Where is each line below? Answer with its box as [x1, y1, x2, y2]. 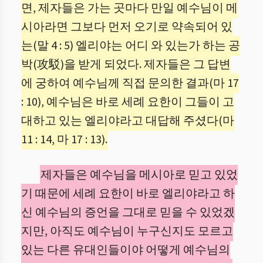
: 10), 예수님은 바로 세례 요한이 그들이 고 [21, 94, 234, 110]
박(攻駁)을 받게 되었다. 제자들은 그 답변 [21, 56, 231, 73]
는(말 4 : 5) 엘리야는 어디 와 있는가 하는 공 [21, 38, 240, 54]
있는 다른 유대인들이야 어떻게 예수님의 [21, 242, 230, 258]
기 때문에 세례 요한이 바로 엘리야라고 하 [21, 186, 235, 202]
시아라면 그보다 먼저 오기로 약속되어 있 [21, 19, 232, 35]
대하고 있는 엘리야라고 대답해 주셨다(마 [21, 113, 234, 129]
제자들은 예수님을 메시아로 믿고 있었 [41, 167, 238, 183]
